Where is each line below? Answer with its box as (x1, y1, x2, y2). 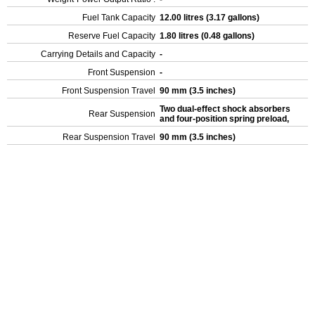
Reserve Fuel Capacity (68, 31, 155, 41)
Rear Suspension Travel (63, 132, 155, 142)
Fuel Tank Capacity (82, 13, 155, 22)
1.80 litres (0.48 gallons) (160, 31, 257, 41)
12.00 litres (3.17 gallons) (160, 13, 262, 22)
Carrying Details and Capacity (41, 49, 155, 59)
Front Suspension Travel (62, 86, 155, 96)
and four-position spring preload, (160, 114, 291, 124)
